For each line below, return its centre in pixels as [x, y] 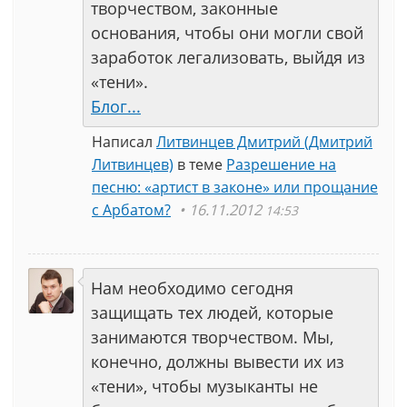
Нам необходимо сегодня [192, 288]
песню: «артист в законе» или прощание [235, 187]
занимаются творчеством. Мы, [212, 337]
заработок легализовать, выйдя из [228, 57]
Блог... [116, 106]
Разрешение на [281, 164]
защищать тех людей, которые [212, 313]
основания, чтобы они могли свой [227, 33]
